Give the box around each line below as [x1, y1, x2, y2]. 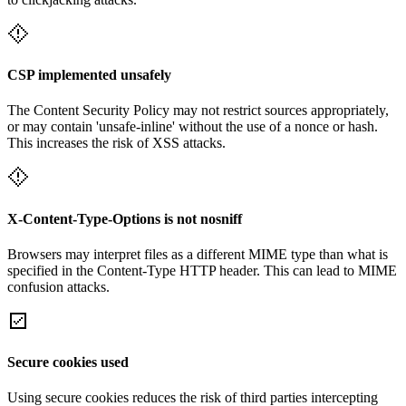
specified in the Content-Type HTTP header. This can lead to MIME [7, 262, 397, 278]
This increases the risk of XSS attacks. [7, 135, 226, 151]
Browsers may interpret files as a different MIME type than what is [7, 246, 388, 262]
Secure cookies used [7, 354, 129, 371]
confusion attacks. [7, 278, 110, 295]
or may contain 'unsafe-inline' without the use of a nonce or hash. [7, 119, 378, 135]
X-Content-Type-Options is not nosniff [7, 210, 242, 227]
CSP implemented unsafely [7, 66, 171, 82]
